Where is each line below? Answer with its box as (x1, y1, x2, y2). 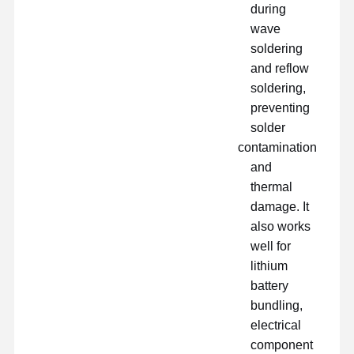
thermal (250, 179, 293, 194)
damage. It (250, 199, 310, 213)
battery (250, 278, 289, 292)
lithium (250, 258, 288, 273)
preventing (250, 100, 311, 115)
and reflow (250, 61, 310, 75)
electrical (250, 318, 302, 332)
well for (250, 239, 292, 253)
